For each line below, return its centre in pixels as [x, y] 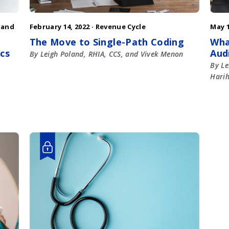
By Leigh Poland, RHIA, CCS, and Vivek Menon [106, 54]
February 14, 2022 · [62, 27]
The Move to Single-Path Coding [107, 42]
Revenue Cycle [121, 27]
